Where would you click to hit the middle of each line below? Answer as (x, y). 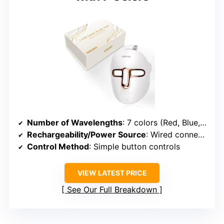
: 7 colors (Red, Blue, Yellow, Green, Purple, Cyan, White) (161, 122)
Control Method (58, 146)
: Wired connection (172, 134)
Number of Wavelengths (75, 122)
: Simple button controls (134, 146)
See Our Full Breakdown (112, 189)
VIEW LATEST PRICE (112, 172)
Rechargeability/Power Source (86, 134)
